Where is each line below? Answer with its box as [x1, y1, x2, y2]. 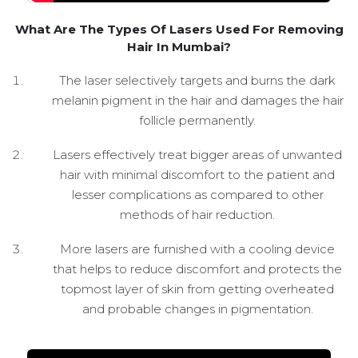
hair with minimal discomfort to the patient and [60, 166, 335, 182]
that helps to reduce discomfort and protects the [53, 261, 342, 276]
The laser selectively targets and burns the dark [59, 72, 336, 88]
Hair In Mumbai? [127, 38, 231, 54]
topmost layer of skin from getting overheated [61, 280, 334, 296]
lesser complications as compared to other [71, 186, 324, 202]
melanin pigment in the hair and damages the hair [51, 92, 344, 108]
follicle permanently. [139, 112, 256, 128]
